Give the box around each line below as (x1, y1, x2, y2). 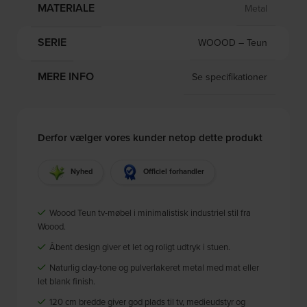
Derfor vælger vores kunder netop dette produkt (38, 130, 263, 145)
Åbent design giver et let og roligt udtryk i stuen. (47, 240, 231, 253)
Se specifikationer (192, 70, 268, 84)
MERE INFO (38, 69, 95, 85)
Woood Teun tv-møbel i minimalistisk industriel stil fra (47, 206, 251, 219)
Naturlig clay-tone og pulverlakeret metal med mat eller (47, 260, 260, 273)
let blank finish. (38, 274, 96, 287)
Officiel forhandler (143, 166, 205, 177)
